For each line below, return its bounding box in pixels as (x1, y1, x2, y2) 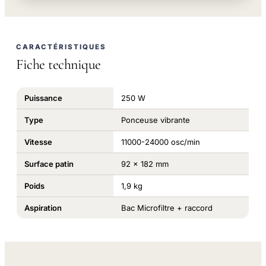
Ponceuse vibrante (121, 115, 190, 125)
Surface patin (24, 159, 74, 169)
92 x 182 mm (121, 159, 169, 169)
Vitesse (24, 137, 52, 147)
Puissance (24, 93, 62, 103)
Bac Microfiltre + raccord (121, 202, 213, 213)
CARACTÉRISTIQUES (16, 43, 107, 52)
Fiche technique (16, 56, 101, 74)
